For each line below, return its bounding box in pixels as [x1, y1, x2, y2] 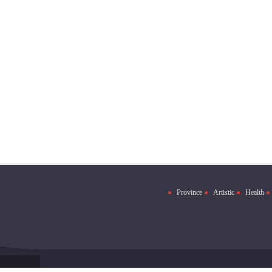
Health [251, 188, 270, 197]
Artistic [219, 188, 240, 197]
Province [183, 188, 208, 197]
